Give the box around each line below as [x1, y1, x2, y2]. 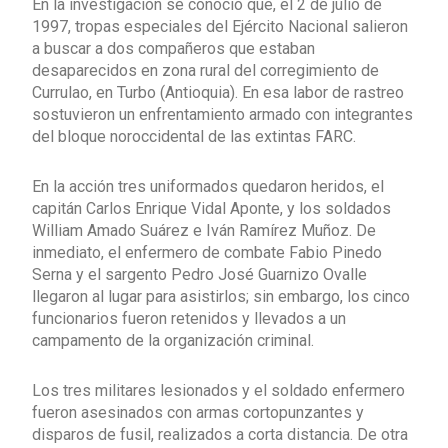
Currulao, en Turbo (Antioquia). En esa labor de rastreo [32, 82, 404, 102]
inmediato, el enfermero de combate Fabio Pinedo [32, 242, 382, 262]
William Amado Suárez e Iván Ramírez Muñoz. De [32, 220, 376, 240]
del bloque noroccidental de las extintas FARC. [32, 126, 356, 146]
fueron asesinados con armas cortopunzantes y [32, 402, 364, 422]
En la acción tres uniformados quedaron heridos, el [32, 176, 384, 196]
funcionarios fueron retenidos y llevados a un [32, 308, 346, 328]
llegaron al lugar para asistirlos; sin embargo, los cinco [32, 286, 410, 306]
